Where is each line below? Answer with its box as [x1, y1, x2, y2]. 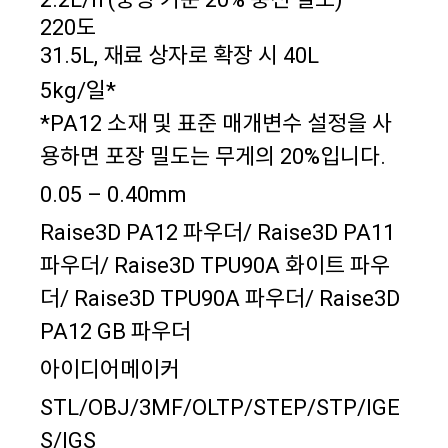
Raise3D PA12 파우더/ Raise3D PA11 [40, 220, 395, 245]
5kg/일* [40, 78, 116, 103]
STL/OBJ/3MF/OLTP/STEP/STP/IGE [40, 395, 400, 420]
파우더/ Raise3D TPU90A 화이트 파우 [40, 253, 390, 278]
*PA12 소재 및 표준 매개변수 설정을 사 [40, 111, 392, 136]
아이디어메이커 [40, 357, 180, 382]
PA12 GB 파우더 [40, 319, 191, 344]
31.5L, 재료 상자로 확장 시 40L [40, 43, 319, 68]
